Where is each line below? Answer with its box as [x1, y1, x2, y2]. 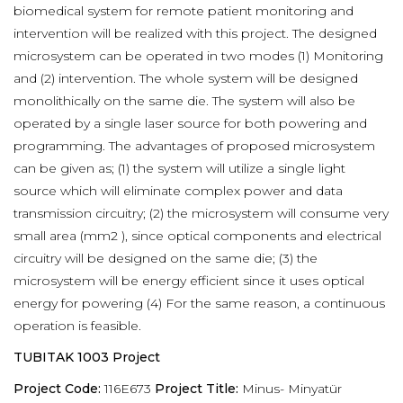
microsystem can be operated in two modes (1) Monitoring [13, 48, 383, 64]
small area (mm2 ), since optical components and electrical [13, 228, 381, 244]
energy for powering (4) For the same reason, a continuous [13, 295, 385, 311]
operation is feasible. [13, 318, 145, 334]
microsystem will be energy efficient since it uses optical [13, 273, 364, 289]
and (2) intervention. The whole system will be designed [13, 70, 358, 86]
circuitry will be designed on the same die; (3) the [13, 250, 318, 266]
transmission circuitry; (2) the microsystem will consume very [13, 205, 389, 221]
